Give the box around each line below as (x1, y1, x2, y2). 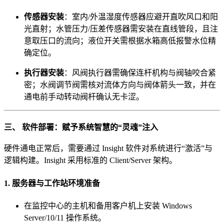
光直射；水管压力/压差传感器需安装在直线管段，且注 (24, 24, 218, 33)
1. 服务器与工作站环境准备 (4, 178, 100, 187)
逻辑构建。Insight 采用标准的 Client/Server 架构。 (4, 156, 177, 165)
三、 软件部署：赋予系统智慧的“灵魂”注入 (4, 122, 158, 131)
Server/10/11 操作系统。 (24, 213, 106, 222)
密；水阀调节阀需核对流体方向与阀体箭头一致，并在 (24, 80, 216, 89)
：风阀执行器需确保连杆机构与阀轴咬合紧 (64, 68, 216, 77)
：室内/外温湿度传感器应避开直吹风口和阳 (64, 12, 218, 21)
